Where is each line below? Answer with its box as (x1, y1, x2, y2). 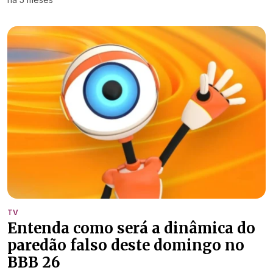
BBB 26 (7, 252, 60, 272)
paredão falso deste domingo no (7, 235, 244, 255)
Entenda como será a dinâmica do (7, 218, 255, 238)
